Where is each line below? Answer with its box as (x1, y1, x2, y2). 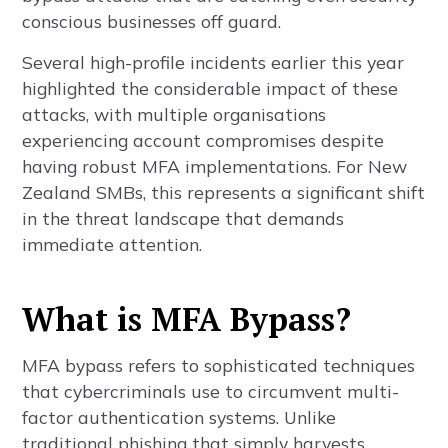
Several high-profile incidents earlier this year (22, 51, 405, 73)
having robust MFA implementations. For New (22, 155, 408, 177)
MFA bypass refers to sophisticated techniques (22, 354, 416, 376)
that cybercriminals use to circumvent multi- (22, 380, 400, 402)
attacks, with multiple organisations (22, 103, 327, 125)
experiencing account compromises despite (22, 129, 385, 151)
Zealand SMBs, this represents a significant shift (22, 181, 426, 203)
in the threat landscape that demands (22, 207, 345, 229)
